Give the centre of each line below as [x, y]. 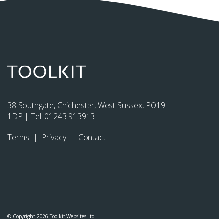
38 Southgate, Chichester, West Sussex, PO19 [86, 105]
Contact [92, 138]
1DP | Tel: [26, 117]
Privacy [55, 138]
